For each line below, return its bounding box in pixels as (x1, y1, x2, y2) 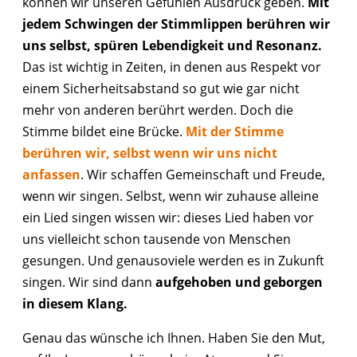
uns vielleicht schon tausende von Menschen (22, 229, 291, 248)
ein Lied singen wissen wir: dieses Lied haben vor (22, 207, 314, 226)
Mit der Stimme (186, 121, 284, 140)
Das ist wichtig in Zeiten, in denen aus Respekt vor (22, 57, 321, 76)
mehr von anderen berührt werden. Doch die (22, 100, 293, 119)
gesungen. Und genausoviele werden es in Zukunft (22, 250, 324, 269)
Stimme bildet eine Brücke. (22, 121, 182, 140)
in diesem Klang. (22, 293, 127, 312)
